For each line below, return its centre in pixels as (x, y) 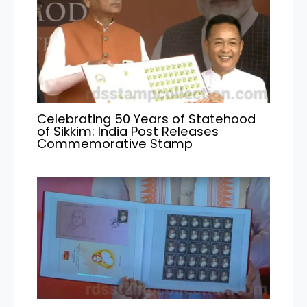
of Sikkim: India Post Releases (128, 131)
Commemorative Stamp (115, 143)
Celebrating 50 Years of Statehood (147, 119)
